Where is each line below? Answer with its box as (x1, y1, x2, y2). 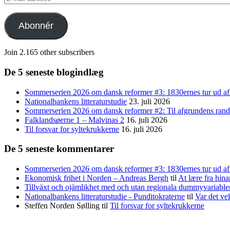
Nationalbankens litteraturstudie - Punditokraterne (25, 192, 185, 201)
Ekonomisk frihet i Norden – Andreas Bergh (25, 174, 168, 182)
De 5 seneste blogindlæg (4, 66, 104, 78)
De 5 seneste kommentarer (4, 143, 114, 155)
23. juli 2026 (129, 97, 170, 106)
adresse (4, 11, 27, 21)
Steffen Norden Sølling (25, 201, 100, 210)
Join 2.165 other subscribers (4, 48, 94, 57)
